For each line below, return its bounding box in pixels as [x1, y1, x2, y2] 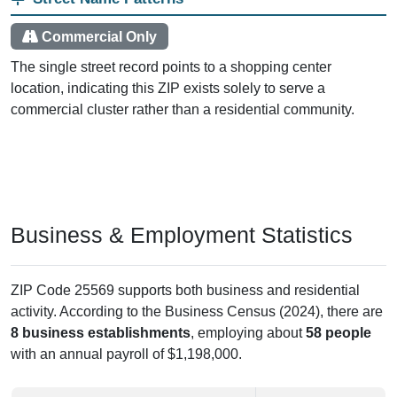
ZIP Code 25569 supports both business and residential [11, 283, 360, 299]
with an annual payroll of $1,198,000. [11, 346, 242, 362]
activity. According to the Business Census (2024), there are [11, 304, 383, 320]
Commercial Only [41, 28, 157, 44]
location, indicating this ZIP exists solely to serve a [11, 81, 325, 97]
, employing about [191, 325, 306, 341]
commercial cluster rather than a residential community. [11, 102, 354, 118]
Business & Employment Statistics [11, 222, 353, 248]
